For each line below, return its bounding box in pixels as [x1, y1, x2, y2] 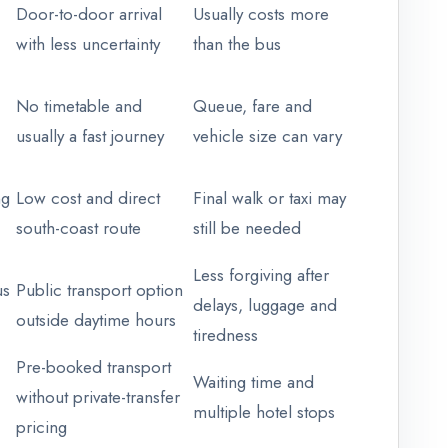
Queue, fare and [193, 94, 312, 119]
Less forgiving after [193, 263, 329, 288]
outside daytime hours [16, 308, 176, 333]
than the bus [193, 32, 281, 57]
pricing [16, 415, 67, 440]
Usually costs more [193, 2, 329, 27]
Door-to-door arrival [16, 2, 162, 27]
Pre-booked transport [16, 355, 171, 380]
